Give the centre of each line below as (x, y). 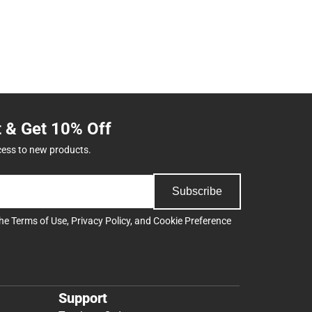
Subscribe (197, 191)
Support (83, 298)
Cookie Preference (192, 220)
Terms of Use (39, 220)
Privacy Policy (101, 220)
